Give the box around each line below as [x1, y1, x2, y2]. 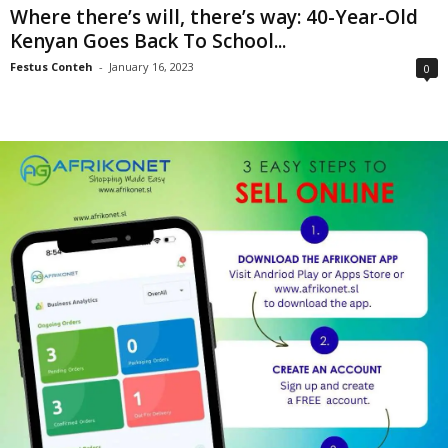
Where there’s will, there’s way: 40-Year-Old [10, 4, 418, 31]
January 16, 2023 [109, 59, 194, 75]
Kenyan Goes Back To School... [10, 28, 286, 55]
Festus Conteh [10, 59, 93, 75]
